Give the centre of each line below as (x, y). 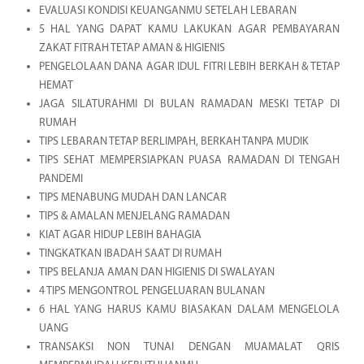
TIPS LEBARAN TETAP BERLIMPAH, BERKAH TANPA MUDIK (173, 141)
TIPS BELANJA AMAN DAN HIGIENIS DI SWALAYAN (156, 272)
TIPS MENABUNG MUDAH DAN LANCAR (132, 197)
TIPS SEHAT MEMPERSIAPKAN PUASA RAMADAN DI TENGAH (189, 160)
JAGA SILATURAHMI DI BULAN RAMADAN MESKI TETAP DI (189, 104)
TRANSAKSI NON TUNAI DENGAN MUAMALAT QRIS (189, 347)
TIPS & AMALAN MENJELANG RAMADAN (134, 216)
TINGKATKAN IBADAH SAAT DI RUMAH (130, 253)
